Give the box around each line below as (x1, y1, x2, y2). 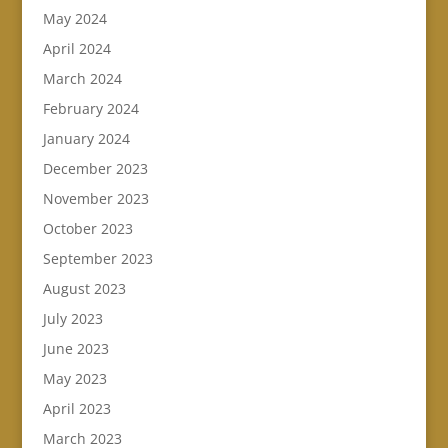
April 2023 (42, 398, 111, 418)
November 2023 (42, 188, 149, 208)
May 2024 (42, 8, 107, 28)
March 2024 (42, 68, 122, 88)
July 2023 (42, 308, 103, 328)
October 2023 (42, 218, 133, 238)
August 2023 (42, 278, 126, 298)
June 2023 (42, 338, 109, 358)
